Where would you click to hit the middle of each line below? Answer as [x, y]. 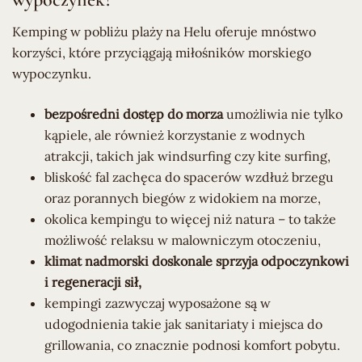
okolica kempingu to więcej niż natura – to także [190, 219]
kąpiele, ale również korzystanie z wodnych [175, 135]
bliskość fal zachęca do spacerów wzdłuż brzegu [189, 177]
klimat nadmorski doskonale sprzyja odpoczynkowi [197, 261]
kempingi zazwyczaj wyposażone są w [158, 303]
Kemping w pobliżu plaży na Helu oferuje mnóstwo [164, 32]
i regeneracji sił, [93, 282]
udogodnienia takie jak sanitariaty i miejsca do [183, 324]
